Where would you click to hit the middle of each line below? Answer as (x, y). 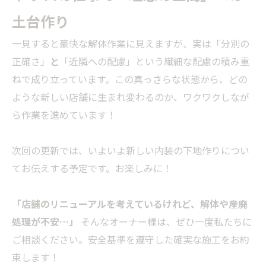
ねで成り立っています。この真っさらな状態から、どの (130, 79)
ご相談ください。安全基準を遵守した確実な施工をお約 (131, 239)
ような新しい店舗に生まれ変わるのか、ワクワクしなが (131, 97)
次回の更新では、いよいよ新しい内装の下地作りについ (131, 150)
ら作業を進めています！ (64, 115)
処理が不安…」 (45, 221)
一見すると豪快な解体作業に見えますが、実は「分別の (131, 43)
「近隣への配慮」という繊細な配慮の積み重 (154, 61)
